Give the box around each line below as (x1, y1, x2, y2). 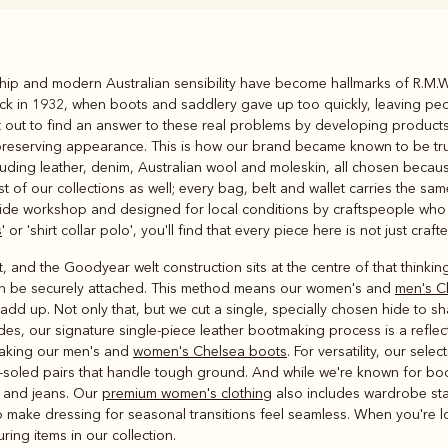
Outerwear (272, 81, 391, 111)
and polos (63, 97, 170, 127)
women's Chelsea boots (133, 342, 287, 360)
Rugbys (76, 68, 157, 98)
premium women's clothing (102, 384, 272, 402)
